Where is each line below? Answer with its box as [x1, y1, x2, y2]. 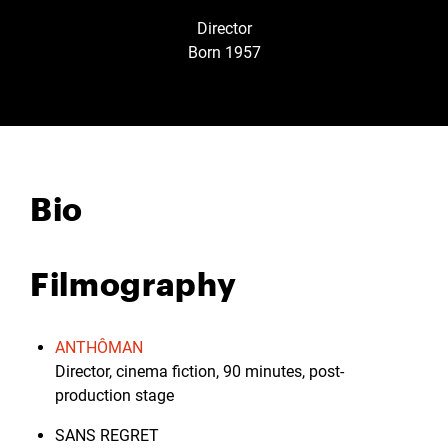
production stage [55, 385, 174, 405]
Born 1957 [187, 42, 261, 62]
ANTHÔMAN [55, 337, 143, 357]
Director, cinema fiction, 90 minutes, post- [55, 361, 344, 381]
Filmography [30, 259, 238, 304]
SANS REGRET [55, 425, 159, 445]
